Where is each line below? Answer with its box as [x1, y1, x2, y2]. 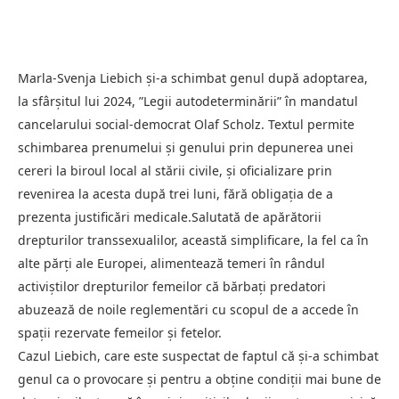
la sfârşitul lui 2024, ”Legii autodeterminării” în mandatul [18, 92, 358, 110]
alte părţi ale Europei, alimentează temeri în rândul [18, 254, 325, 272]
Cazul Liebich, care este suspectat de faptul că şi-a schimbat [18, 346, 379, 364]
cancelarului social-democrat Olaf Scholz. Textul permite [18, 115, 354, 133]
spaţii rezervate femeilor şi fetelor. [18, 323, 222, 341]
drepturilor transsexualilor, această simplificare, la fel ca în [18, 231, 369, 248]
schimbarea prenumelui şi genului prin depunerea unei [18, 138, 354, 156]
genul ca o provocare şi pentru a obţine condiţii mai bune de [18, 370, 381, 387]
